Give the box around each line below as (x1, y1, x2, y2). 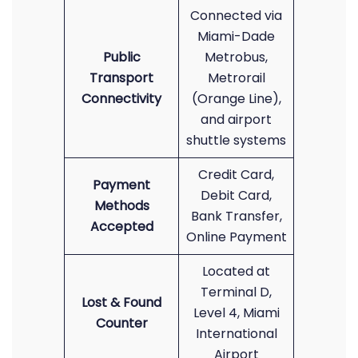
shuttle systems (186, 131, 286, 149)
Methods (93, 197, 149, 215)
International (195, 324, 277, 343)
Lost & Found (82, 293, 161, 312)
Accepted (89, 217, 153, 236)
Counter (95, 314, 148, 332)
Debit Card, (201, 186, 272, 205)
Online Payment (185, 228, 287, 246)
